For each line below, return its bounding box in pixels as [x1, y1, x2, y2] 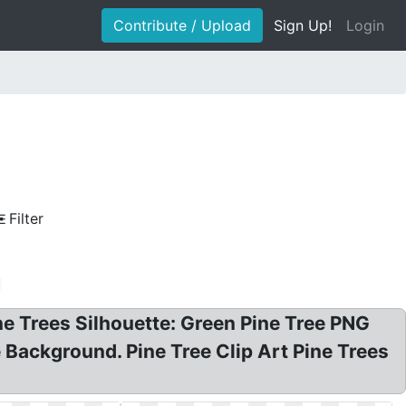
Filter [9, 209, 43, 227]
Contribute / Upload [113, 16, 251, 34]
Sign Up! [274, 16, 332, 34]
